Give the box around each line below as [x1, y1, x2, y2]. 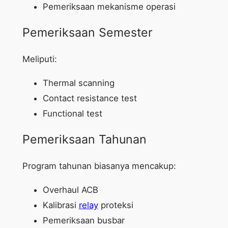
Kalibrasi [42, 200, 79, 211]
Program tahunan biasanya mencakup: [22, 161, 176, 172]
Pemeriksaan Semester [22, 25, 153, 40]
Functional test [42, 108, 102, 119]
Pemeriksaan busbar [42, 215, 125, 226]
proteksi [98, 200, 133, 211]
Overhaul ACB [42, 185, 98, 195]
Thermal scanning [42, 78, 115, 89]
